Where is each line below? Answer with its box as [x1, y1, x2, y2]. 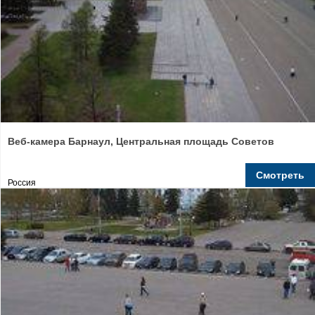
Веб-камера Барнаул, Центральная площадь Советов [8, 136, 274, 147]
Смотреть [256, 169, 304, 181]
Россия [8, 178, 36, 188]
